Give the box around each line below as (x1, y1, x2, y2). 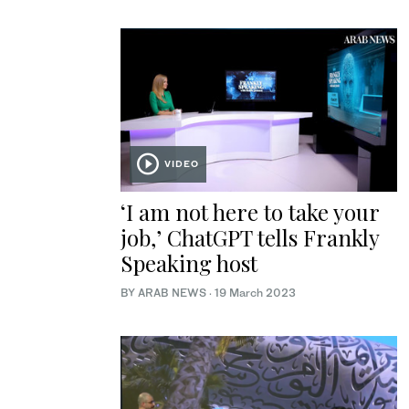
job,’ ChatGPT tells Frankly (121, 222, 379, 252)
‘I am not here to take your (121, 196, 379, 226)
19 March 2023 (215, 285, 296, 299)
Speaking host (121, 247, 257, 278)
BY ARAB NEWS (121, 285, 209, 299)
